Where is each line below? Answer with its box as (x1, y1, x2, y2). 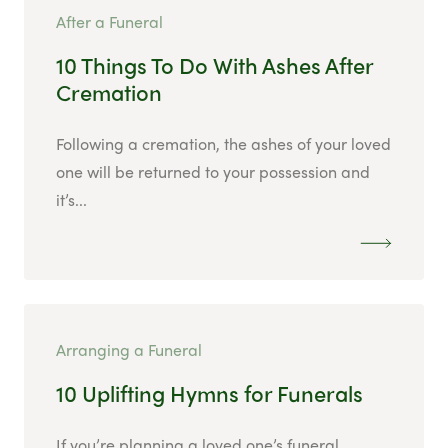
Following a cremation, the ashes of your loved (56, 132, 391, 156)
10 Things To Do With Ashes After (56, 49, 373, 82)
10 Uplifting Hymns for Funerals (56, 377, 363, 410)
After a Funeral (56, 10, 163, 34)
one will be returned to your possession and (56, 160, 370, 184)
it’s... (56, 188, 87, 212)
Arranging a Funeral (56, 338, 202, 362)
